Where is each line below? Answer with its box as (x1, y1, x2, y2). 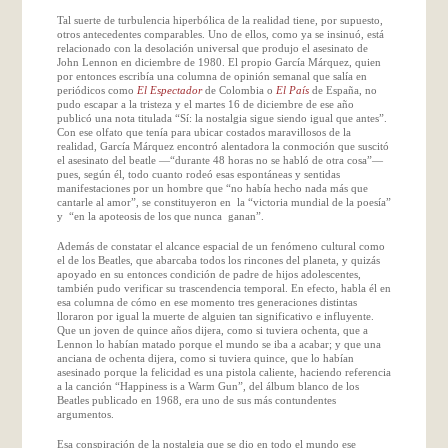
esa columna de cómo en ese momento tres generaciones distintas (56, 295, 357, 308)
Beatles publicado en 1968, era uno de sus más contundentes (56, 393, 336, 406)
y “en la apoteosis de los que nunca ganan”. (56, 209, 264, 222)
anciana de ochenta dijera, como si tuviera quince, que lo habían (56, 351, 354, 364)
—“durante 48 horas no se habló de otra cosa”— (155, 153, 383, 166)
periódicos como (56, 83, 137, 96)
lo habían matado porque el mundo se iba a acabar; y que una (92, 337, 381, 350)
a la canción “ (56, 379, 120, 392)
